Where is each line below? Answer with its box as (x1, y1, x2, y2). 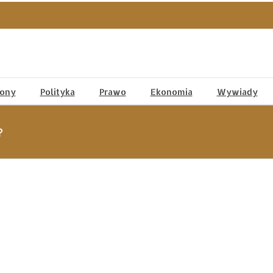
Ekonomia (150, 87, 193, 97)
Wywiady (216, 87, 258, 97)
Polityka (40, 87, 75, 97)
